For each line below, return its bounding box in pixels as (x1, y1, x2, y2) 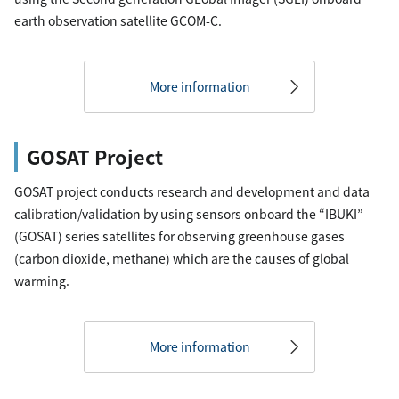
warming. (14, 272, 69, 289)
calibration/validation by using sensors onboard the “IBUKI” (14, 205, 363, 223)
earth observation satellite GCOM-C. (14, 12, 222, 29)
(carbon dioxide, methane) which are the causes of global (14, 249, 349, 267)
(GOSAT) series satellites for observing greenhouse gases (14, 227, 345, 245)
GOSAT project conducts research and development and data (14, 183, 370, 200)
